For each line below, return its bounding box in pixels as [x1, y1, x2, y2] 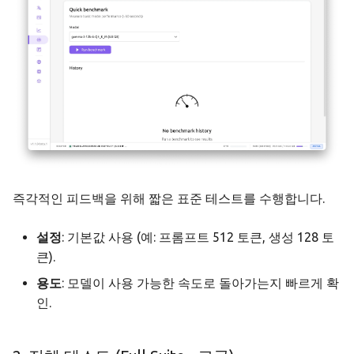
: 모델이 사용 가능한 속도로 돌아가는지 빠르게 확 [62, 275, 339, 290]
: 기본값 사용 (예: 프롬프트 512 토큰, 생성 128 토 [62, 229, 334, 244]
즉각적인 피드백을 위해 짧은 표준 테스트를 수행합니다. [13, 190, 325, 205]
